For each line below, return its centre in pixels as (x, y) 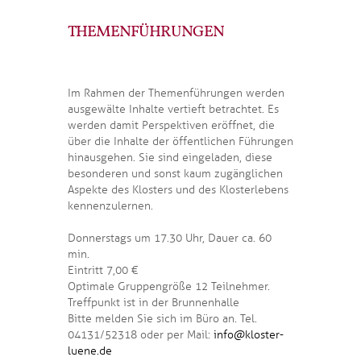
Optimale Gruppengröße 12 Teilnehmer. (169, 286)
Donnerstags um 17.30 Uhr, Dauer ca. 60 (170, 238)
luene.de (90, 351)
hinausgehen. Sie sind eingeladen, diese (170, 158)
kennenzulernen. (110, 206)
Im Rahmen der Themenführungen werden (176, 93)
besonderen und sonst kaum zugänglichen (175, 174)
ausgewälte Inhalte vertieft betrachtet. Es (173, 109)
